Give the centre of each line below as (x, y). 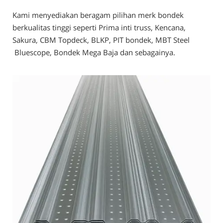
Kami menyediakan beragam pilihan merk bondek (98, 15)
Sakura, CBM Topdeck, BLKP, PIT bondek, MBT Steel (101, 40)
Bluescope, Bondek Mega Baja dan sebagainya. (94, 52)
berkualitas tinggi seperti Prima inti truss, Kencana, (99, 27)
